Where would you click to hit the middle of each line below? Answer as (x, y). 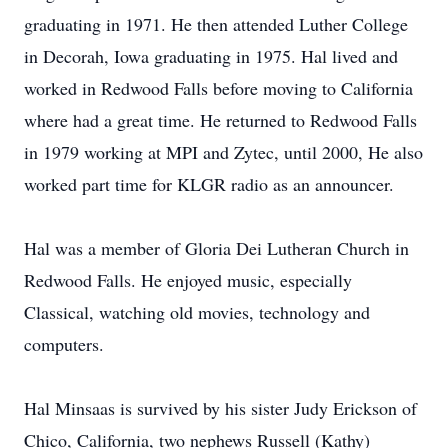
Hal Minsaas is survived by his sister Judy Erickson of (220, 408)
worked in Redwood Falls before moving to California (218, 88)
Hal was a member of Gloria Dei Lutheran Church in (216, 248)
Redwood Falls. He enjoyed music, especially (188, 280)
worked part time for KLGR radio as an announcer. (209, 184)
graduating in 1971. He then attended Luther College (216, 24)
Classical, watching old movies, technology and (197, 312)
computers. (64, 344)
